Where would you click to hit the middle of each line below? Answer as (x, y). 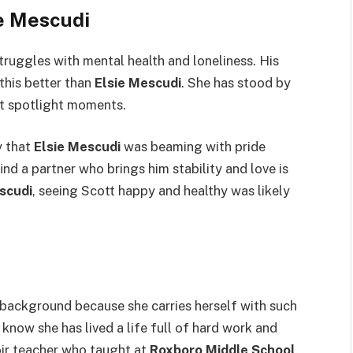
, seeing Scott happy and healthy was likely (161, 191)
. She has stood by (236, 82)
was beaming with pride (193, 147)
